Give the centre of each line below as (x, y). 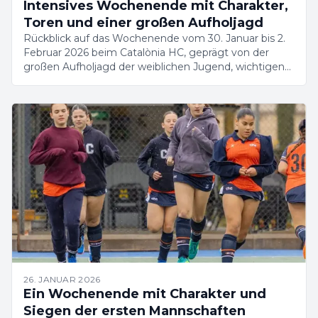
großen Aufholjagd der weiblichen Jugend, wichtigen (154, 67)
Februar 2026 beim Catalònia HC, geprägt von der (146, 53)
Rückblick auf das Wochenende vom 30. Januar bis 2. (154, 38)
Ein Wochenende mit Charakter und (145, 294)
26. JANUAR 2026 (62, 279)
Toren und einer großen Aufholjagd (143, 23)
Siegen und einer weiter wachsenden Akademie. (143, 81)
